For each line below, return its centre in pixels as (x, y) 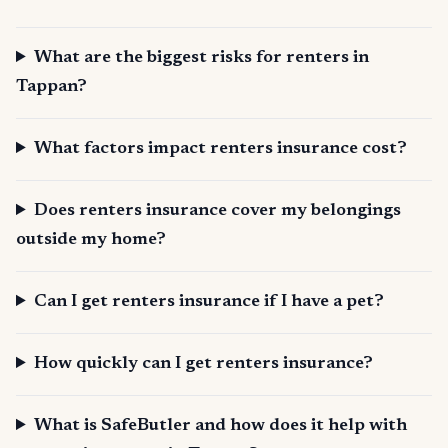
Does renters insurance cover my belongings (218, 211)
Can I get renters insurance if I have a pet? (209, 302)
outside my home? (91, 240)
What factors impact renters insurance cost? (221, 149)
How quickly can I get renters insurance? (204, 364)
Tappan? (51, 87)
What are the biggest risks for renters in (202, 58)
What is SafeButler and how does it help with (221, 426)
